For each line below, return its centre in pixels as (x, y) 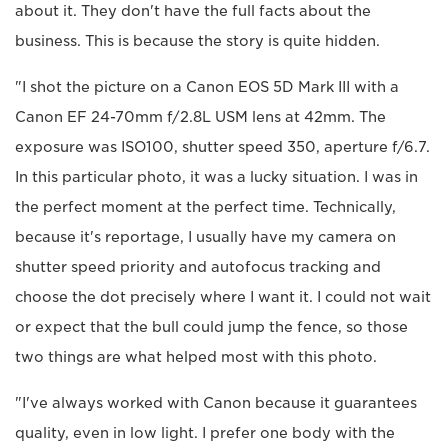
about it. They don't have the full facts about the (193, 11)
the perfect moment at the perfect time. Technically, (205, 207)
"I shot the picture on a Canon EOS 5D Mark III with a (207, 87)
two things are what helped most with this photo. (196, 357)
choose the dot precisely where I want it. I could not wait (223, 297)
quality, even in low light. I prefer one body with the (205, 433)
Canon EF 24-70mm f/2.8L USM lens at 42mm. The (200, 117)
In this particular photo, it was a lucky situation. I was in (216, 177)
